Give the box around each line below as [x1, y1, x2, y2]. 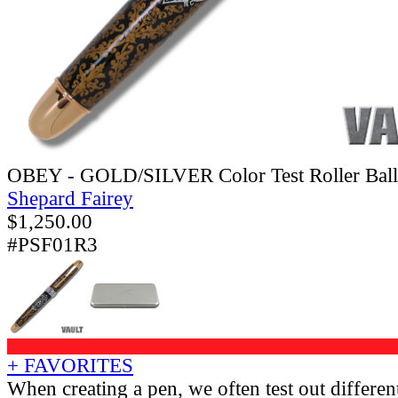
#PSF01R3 [7, 233, 98, 256]
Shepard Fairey [7, 187, 133, 210]
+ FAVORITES [7, 354, 133, 377]
